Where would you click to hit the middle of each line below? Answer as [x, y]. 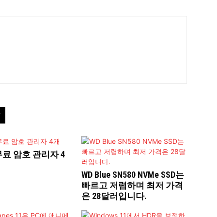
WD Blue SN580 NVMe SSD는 [133, 175]
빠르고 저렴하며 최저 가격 [132, 185]
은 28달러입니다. [114, 196]
